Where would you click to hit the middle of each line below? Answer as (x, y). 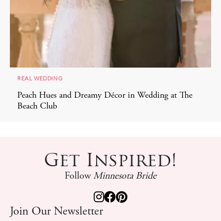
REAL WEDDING (40, 79)
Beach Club (37, 107)
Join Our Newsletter (56, 212)
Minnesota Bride (125, 177)
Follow (79, 177)
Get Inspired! (110, 160)
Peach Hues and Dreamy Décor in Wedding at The (105, 96)
